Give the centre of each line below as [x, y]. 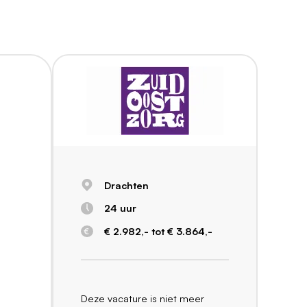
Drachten [126, 185]
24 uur [120, 208]
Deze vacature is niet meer [143, 298]
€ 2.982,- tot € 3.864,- [158, 231]
